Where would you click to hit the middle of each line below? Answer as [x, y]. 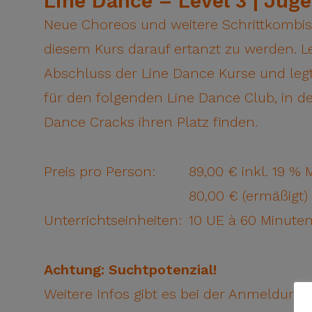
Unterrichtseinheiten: [113, 220]
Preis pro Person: [100, 171]
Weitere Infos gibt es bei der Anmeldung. [176, 294]
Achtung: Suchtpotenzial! [130, 270]
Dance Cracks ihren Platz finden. [151, 122]
